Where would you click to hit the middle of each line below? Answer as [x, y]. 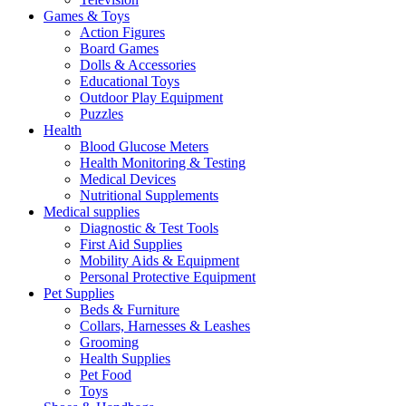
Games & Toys [87, 16]
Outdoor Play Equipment [151, 97]
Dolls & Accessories [138, 65]
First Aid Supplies [131, 244]
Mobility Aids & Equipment [159, 261]
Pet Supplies [79, 293]
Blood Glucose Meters [144, 146]
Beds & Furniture [130, 309]
